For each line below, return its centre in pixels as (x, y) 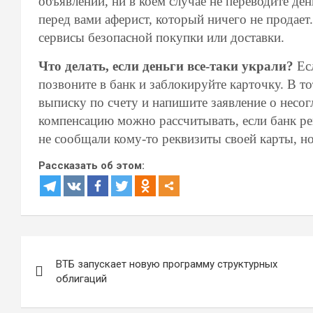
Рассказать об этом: (92, 166)
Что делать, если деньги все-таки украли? (166, 66)
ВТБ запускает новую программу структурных (167, 264)
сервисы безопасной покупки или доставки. (161, 37)
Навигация (74, 250)
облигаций (81, 279)
